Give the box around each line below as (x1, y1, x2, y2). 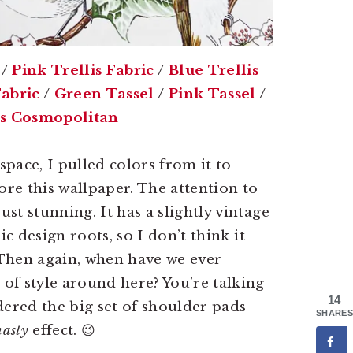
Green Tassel (54, 85, 154, 102)
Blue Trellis (168, 61, 258, 79)
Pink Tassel (168, 85, 256, 102)
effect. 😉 (28, 321, 96, 339)
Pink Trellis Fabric (12, 61, 154, 79)
